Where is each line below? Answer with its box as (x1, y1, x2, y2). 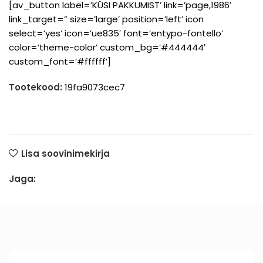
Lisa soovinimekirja (21, 147, 110, 160)
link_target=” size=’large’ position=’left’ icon (9, 12, 204, 25)
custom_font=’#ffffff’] (9, 55, 111, 68)
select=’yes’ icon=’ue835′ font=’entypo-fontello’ (9, 26, 223, 39)
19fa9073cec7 (65, 80, 125, 93)
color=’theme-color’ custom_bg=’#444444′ (9, 41, 205, 53)
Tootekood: (9, 80, 65, 93)
